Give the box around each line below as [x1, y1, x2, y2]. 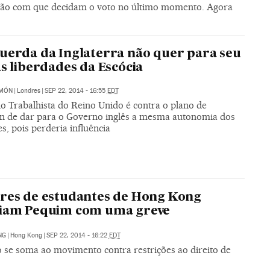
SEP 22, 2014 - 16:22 [46, 231, 109, 239]
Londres [16, 87, 40, 95]
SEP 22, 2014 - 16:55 [44, 87, 107, 95]
